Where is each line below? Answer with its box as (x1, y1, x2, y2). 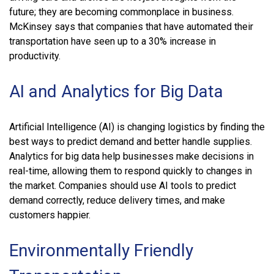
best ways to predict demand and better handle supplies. (9, 135, 252, 147)
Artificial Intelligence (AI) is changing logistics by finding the (9, 120, 265, 133)
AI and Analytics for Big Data (9, 81, 223, 102)
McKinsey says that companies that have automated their (9, 20, 253, 32)
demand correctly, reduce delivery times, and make (9, 194, 225, 206)
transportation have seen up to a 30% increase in (9, 35, 216, 47)
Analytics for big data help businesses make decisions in (9, 150, 254, 162)
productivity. (9, 50, 61, 62)
